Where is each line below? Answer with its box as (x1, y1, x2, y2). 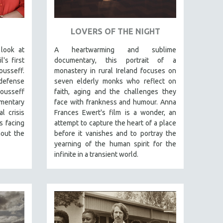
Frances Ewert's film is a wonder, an (54, 108, 176, 116)
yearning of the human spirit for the (54, 139, 176, 148)
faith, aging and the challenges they (54, 87, 176, 96)
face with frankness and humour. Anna (54, 98, 176, 106)
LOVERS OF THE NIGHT (70, 26, 160, 36)
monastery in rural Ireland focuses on (54, 66, 176, 75)
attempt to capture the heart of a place (54, 118, 176, 127)
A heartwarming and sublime (54, 45, 176, 54)
